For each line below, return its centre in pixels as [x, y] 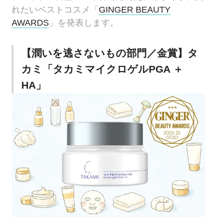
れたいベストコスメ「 [55, 10]
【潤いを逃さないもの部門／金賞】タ [109, 53]
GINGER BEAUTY [135, 10]
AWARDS [31, 23]
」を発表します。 [84, 23]
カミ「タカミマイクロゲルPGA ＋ [102, 69]
